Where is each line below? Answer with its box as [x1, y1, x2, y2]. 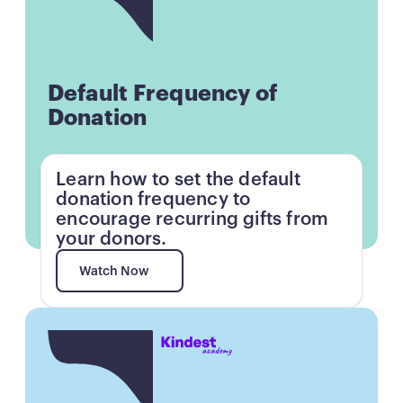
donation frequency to [56, 190, 251, 209]
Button [47, 332, 87, 345]
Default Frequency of [47, 82, 278, 105]
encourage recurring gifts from [56, 210, 329, 228]
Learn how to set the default [56, 170, 300, 189]
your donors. [56, 229, 167, 248]
